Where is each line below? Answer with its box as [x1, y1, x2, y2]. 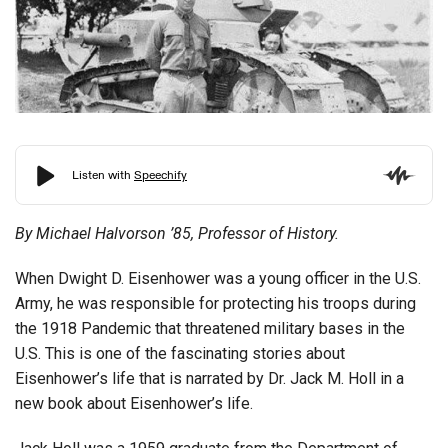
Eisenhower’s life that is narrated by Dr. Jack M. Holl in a [15, 368, 404, 388]
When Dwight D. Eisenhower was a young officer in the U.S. [15, 268, 421, 288]
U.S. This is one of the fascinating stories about [15, 343, 345, 363]
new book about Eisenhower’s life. [15, 393, 253, 413]
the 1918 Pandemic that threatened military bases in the [15, 318, 405, 338]
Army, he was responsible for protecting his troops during [15, 293, 416, 313]
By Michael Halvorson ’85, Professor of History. [15, 223, 343, 243]
